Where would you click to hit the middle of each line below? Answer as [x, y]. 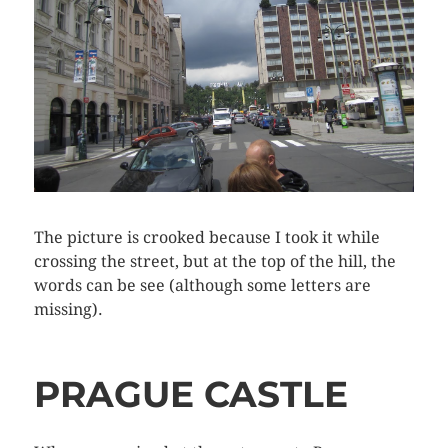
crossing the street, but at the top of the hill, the [214, 261]
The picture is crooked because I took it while [206, 237]
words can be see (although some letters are [202, 285]
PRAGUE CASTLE [190, 393]
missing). [68, 309]
